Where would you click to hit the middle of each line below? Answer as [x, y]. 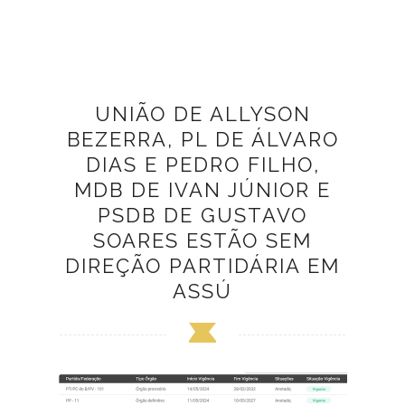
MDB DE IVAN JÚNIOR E [202, 190]
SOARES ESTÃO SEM [202, 241]
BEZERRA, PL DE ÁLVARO [202, 140]
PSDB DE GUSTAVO [202, 216]
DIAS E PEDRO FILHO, [202, 165]
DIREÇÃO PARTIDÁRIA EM [202, 266]
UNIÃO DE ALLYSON [202, 114]
